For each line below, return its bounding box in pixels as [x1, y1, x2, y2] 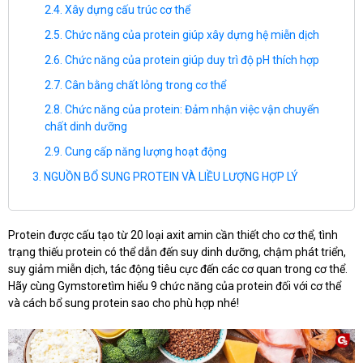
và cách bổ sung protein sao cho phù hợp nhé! [8, 297, 239, 310]
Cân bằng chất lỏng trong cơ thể [65, 78, 226, 92]
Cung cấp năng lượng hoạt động [65, 145, 227, 159]
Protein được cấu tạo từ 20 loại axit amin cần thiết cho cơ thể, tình [8, 228, 338, 242]
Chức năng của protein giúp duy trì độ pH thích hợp [65, 53, 319, 66]
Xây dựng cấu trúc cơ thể [65, 3, 190, 17]
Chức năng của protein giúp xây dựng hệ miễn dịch [65, 28, 319, 41]
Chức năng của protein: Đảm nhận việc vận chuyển [65, 103, 319, 117]
